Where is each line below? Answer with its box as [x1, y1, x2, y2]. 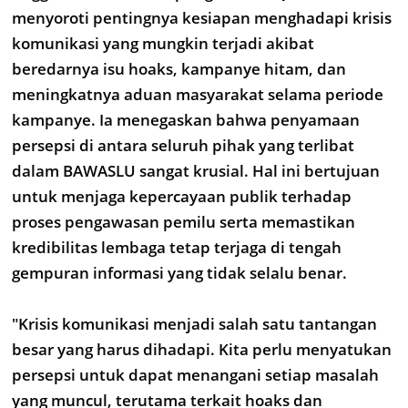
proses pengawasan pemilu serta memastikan [12, 211, 355, 232]
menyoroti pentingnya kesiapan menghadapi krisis [12, 7, 392, 28]
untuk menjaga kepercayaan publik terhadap [12, 186, 352, 207]
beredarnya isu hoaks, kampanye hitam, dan [12, 58, 346, 79]
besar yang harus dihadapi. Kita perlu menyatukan [12, 339, 392, 360]
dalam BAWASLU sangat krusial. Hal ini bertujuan [12, 160, 380, 181]
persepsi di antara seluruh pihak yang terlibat [12, 135, 354, 156]
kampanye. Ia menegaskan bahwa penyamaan [12, 109, 360, 130]
